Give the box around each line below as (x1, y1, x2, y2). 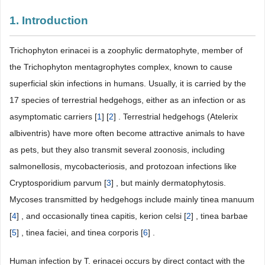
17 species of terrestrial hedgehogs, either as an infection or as (9, 95, 245, 105)
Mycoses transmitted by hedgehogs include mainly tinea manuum (9, 195, 254, 204)
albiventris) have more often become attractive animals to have (9, 128, 245, 138)
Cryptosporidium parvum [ (9, 178, 106, 188)
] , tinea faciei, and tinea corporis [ (17, 228, 143, 237)
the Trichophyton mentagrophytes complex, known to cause (9, 62, 232, 72)
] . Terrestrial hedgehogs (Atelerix (114, 112, 238, 121)
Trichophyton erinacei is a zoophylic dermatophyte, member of (9, 46, 243, 55)
